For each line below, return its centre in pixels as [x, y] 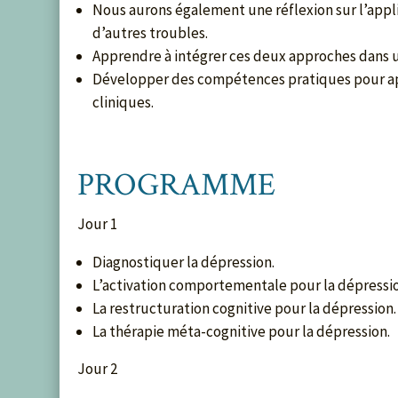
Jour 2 [98, 368]
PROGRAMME [177, 185]
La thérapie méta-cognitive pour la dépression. [242, 331]
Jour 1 [98, 223]
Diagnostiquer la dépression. [184, 262]
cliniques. [123, 102]
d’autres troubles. [151, 32]
